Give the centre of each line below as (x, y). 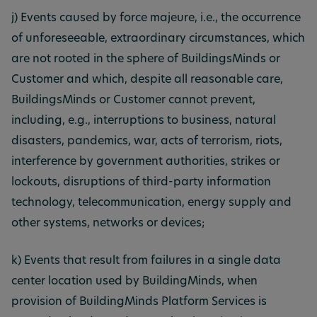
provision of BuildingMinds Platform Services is (139, 302)
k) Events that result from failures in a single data (146, 261)
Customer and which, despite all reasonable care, (147, 80)
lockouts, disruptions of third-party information (141, 182)
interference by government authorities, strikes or (146, 162)
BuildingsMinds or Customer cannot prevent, (133, 100)
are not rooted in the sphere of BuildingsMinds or (146, 59)
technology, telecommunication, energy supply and (151, 203)
